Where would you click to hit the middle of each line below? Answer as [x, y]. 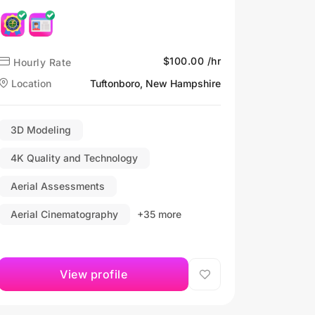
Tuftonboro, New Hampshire [155, 83]
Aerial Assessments [58, 186]
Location [30, 83]
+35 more [159, 214]
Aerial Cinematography [64, 214]
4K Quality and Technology [74, 157]
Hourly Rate [41, 62]
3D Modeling [41, 129]
